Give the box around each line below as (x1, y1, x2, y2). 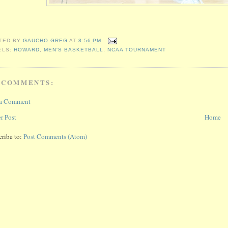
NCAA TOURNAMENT (107, 47, 166, 52)
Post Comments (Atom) (23, 132, 88, 141)
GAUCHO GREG (22, 38, 69, 44)
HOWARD (13, 47, 40, 52)
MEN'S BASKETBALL (43, 47, 103, 52)
